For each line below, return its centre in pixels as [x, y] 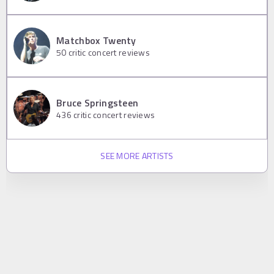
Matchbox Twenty [96, 41]
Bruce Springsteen [98, 103]
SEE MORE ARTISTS [137, 155]
